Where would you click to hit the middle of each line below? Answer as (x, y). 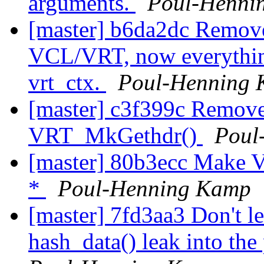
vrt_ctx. (67, 82)
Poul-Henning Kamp (154, 189)
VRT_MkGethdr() (115, 136)
